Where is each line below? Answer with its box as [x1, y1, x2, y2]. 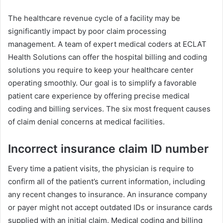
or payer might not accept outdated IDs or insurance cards [8, 203, 213, 212]
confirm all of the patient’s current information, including [8, 177, 205, 186]
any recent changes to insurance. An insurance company [8, 190, 207, 199]
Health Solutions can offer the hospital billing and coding [8, 52, 207, 62]
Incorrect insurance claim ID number [8, 141, 209, 156]
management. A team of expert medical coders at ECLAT [8, 39, 207, 49]
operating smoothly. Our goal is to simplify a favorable [8, 78, 197, 88]
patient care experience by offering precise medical [8, 91, 190, 101]
